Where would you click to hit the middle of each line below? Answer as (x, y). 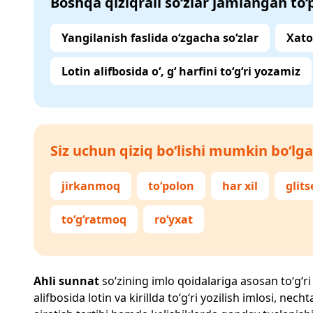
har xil (240, 186)
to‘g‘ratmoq (94, 219)
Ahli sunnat (66, 281)
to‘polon (171, 186)
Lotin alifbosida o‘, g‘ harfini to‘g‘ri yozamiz (181, 71)
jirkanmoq (91, 186)
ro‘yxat (174, 219)
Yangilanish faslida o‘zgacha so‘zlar (160, 38)
